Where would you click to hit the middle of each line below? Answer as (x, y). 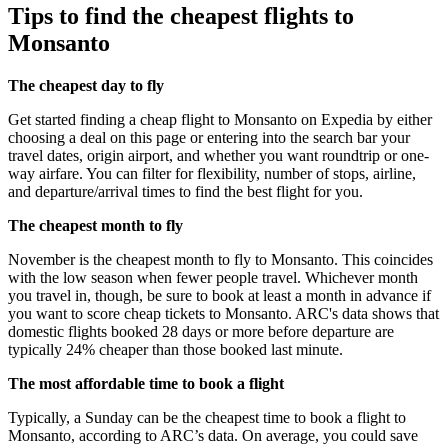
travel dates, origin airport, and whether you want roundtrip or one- (218, 156)
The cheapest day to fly (86, 86)
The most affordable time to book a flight (146, 384)
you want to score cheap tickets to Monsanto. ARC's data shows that (223, 314)
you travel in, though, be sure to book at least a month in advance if (219, 296)
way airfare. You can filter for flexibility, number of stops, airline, (212, 174)
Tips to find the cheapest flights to (181, 16)
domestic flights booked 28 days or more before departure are (201, 332)
